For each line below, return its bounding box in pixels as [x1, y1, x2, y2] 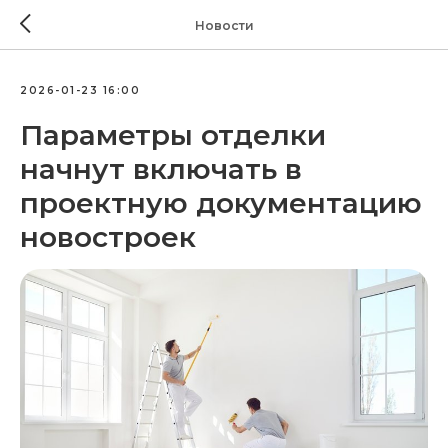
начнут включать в [20, 152, 302, 186]
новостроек [20, 220, 196, 254]
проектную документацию [20, 186, 422, 220]
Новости [194, 17, 254, 33]
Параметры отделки [20, 118, 326, 152]
